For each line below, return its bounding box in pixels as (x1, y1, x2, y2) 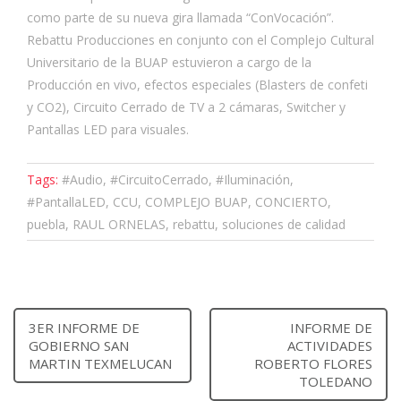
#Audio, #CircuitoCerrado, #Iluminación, (62, 171, 294, 188)
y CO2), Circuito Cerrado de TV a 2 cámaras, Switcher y (27, 98, 346, 115)
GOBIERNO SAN (29, 337, 129, 354)
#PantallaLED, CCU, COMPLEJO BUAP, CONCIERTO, (27, 193, 331, 210)
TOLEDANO (299, 372, 372, 390)
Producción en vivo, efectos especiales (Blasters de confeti (27, 76, 368, 93)
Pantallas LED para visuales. (27, 121, 189, 138)
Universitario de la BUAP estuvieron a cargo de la (27, 54, 311, 71)
